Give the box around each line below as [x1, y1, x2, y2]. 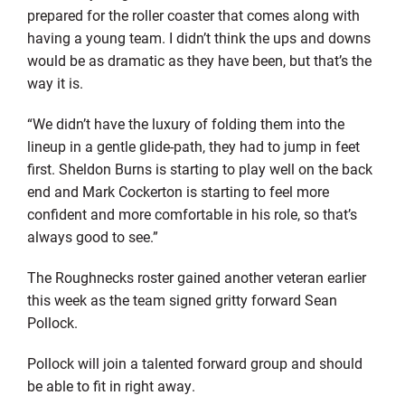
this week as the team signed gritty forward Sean [26, 289, 337, 309]
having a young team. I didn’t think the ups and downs [26, 27, 371, 47]
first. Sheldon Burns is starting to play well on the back [26, 158, 372, 178]
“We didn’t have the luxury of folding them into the [26, 113, 344, 133]
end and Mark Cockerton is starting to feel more [26, 181, 329, 201]
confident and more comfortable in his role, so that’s [26, 203, 357, 223]
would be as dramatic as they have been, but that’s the [26, 50, 372, 70]
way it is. [26, 72, 83, 92]
